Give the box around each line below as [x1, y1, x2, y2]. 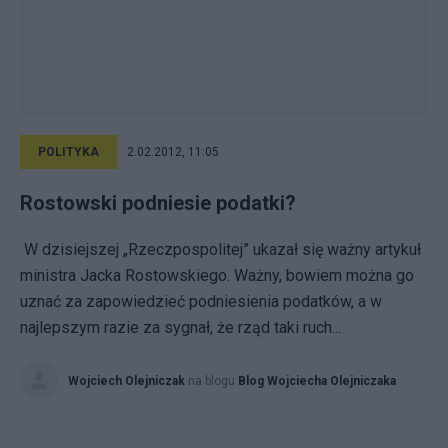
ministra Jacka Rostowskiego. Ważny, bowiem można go [20, 266, 414, 285]
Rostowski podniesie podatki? [20, 191, 296, 215]
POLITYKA [38, 145, 99, 159]
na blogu [188, 374, 238, 388]
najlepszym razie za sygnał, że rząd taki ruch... [20, 318, 341, 337]
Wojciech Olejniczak [68, 374, 185, 388]
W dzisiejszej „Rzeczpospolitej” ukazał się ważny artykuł [20, 240, 421, 259]
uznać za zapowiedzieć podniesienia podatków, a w [20, 292, 382, 311]
